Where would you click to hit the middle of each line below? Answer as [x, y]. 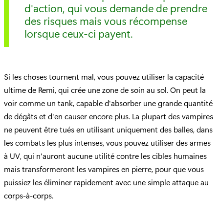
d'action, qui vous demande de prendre [116, 8]
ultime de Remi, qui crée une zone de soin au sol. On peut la [105, 90]
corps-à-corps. [29, 196]
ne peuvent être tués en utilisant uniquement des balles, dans [108, 130]
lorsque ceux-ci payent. [79, 33]
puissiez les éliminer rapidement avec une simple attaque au [106, 182]
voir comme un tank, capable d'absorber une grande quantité [108, 103]
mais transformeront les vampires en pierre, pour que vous [104, 169]
